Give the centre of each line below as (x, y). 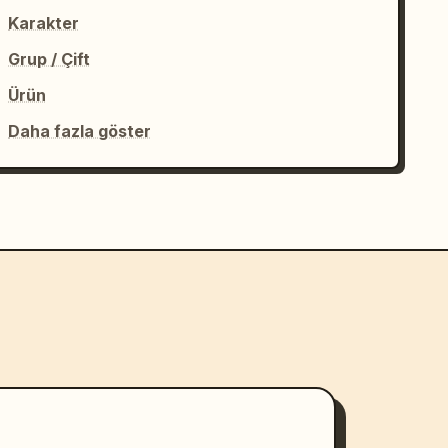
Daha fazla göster (80, 131)
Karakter (44, 23)
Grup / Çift (49, 59)
